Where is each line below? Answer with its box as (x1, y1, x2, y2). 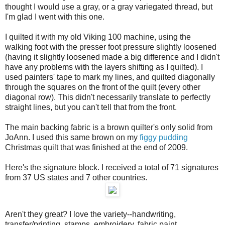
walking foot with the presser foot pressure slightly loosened (5, 42, 216, 51)
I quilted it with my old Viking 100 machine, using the (5, 32, 191, 41)
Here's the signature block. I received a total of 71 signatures (5, 163, 218, 172)
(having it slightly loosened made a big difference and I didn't (5, 52, 219, 61)
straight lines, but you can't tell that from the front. (5, 102, 177, 111)
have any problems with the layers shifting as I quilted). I (5, 62, 203, 71)
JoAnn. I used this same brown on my (5, 133, 140, 142)
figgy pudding (140, 133, 188, 142)
